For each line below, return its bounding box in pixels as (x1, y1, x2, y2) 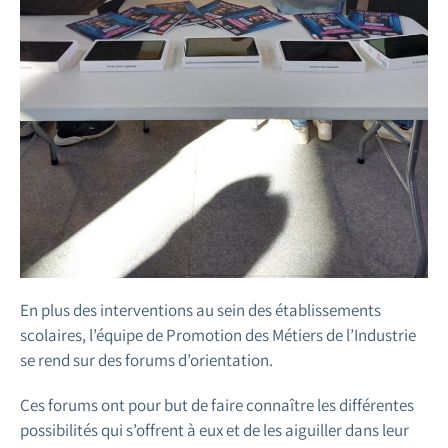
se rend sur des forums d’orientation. (20, 348, 273, 371)
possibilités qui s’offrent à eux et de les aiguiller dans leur (20, 418, 409, 441)
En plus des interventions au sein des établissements (20, 298, 381, 321)
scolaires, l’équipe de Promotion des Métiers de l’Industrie (20, 323, 416, 346)
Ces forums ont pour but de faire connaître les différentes (20, 393, 414, 416)
